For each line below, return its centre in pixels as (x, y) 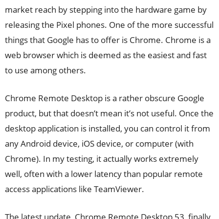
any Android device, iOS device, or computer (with (99, 143)
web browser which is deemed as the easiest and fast (106, 55)
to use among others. (45, 70)
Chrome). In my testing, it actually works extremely (102, 159)
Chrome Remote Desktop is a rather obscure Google (105, 98)
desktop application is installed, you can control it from (108, 128)
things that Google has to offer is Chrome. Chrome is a (108, 40)
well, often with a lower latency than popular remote (104, 174)
